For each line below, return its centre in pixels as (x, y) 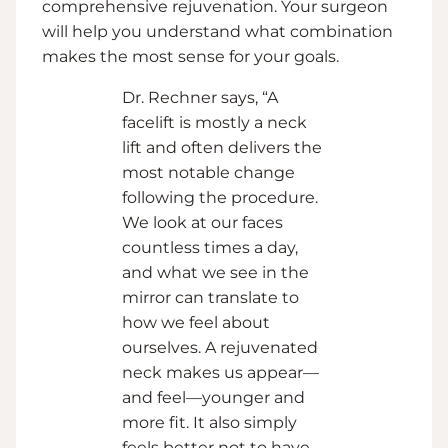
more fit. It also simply (209, 422)
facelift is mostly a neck (214, 122)
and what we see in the (215, 272)
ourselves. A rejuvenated (220, 347)
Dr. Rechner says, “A (200, 97)
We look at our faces (202, 222)
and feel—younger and (213, 397)
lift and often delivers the (222, 147)
